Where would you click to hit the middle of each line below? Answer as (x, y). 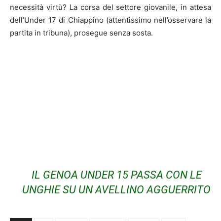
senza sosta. (131, 33)
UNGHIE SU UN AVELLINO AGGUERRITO (117, 189)
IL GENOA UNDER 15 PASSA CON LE (116, 175)
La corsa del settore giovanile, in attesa (139, 7)
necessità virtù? (38, 7)
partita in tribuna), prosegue (60, 33)
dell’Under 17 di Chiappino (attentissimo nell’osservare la (110, 20)
